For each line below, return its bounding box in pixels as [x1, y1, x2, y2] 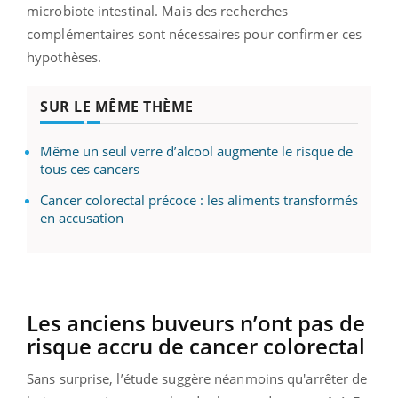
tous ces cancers [40, 159, 139, 178]
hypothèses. [27, 47, 102, 66]
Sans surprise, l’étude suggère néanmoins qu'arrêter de [27, 369, 368, 387]
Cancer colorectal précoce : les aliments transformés [40, 190, 358, 209]
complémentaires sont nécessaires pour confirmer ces [27, 24, 362, 43]
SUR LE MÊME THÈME [40, 96, 194, 116]
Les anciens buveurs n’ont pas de [27, 307, 365, 338]
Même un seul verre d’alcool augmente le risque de [40, 141, 353, 160]
